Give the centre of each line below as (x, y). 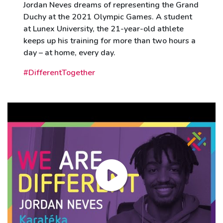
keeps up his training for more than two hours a (110, 41)
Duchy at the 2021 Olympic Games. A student (108, 17)
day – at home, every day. (69, 53)
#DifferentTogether (59, 73)
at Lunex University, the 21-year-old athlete (104, 29)
